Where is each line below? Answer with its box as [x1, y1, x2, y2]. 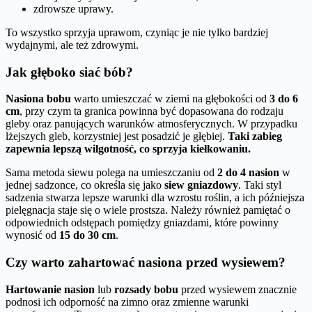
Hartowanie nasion [6, 283, 95, 295]
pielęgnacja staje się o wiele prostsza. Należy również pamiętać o [6, 204, 290, 217]
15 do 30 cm [59, 229, 116, 242]
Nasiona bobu [6, 93, 71, 105]
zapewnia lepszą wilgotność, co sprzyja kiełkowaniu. [6, 143, 251, 155]
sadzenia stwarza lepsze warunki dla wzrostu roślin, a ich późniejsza [6, 192, 304, 204]
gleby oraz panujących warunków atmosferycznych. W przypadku [6, 118, 297, 130]
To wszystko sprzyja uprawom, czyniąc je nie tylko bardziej [6, 26, 268, 38]
